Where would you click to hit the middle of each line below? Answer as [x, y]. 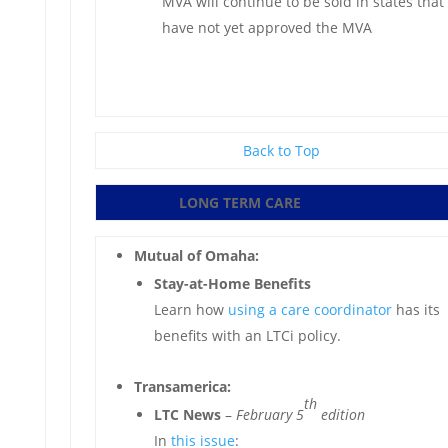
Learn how [190, 309]
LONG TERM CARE [240, 202]
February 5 [267, 414]
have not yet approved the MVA [266, 27]
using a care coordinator [309, 309]
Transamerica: [182, 386]
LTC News [187, 414]
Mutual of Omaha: [196, 255]
